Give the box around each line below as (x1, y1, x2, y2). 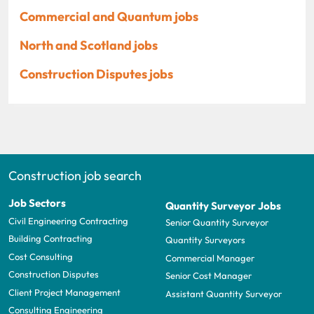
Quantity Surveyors (165, 234, 245, 246)
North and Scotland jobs (20, 36, 158, 53)
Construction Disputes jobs (20, 65, 173, 82)
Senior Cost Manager (165, 270, 252, 282)
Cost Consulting (8, 250, 73, 262)
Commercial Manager (165, 252, 254, 264)
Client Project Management (8, 286, 121, 298)
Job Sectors (8, 196, 66, 210)
